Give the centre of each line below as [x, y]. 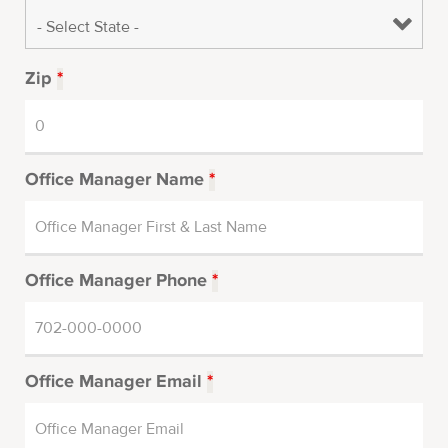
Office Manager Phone [118, 281]
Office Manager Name [117, 180]
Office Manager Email [116, 382]
